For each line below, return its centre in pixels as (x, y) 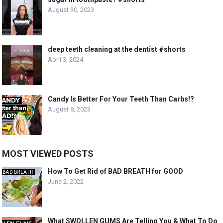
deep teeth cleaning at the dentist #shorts (117, 49)
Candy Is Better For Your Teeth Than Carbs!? (121, 99)
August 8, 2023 (69, 109)
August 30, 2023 (71, 9)
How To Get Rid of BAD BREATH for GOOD (116, 171)
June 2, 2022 (66, 181)
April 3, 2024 (66, 59)
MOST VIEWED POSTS (48, 153)
